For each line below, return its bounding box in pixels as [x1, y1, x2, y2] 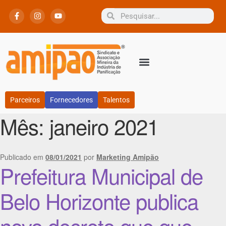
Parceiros [10, 96, 40, 104]
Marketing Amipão [96, 151, 159, 162]
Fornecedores [50, 96, 93, 104]
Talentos [103, 96, 130, 104]
